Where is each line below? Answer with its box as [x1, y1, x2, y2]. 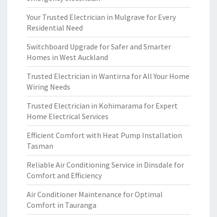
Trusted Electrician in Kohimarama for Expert [27, 101, 178, 110]
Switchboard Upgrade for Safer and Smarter [27, 42, 171, 51]
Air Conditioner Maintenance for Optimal [27, 189, 163, 199]
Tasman [27, 141, 53, 151]
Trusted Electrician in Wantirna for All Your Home [27, 71, 189, 81]
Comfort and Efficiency [27, 170, 102, 180]
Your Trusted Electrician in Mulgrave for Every [27, 12, 176, 22]
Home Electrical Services [27, 111, 108, 121]
